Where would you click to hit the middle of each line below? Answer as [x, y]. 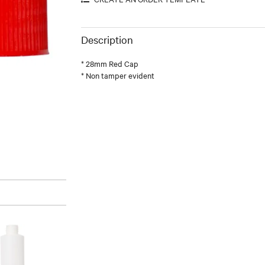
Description [107, 39]
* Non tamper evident [117, 75]
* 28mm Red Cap [109, 63]
